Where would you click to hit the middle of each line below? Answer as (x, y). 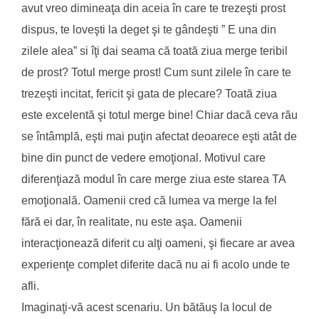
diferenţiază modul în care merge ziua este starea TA (153, 179)
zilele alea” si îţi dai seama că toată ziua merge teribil (155, 51)
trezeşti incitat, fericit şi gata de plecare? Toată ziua (149, 93)
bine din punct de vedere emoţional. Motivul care (143, 157)
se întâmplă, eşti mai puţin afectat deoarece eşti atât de (159, 136)
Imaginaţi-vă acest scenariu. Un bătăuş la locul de (147, 307)
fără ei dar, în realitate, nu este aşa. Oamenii (132, 221)
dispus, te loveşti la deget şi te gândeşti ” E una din (149, 29)
